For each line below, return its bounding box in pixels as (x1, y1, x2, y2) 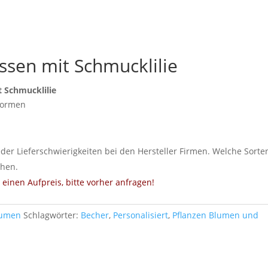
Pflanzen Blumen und (172, 209, 259, 221)
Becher (81, 209, 109, 221)
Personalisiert (113, 209, 169, 221)
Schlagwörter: (23, 209, 81, 221)
